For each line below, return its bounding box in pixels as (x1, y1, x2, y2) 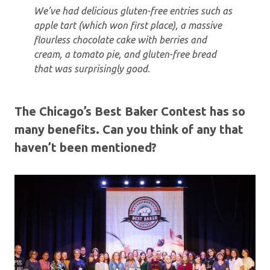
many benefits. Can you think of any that (14, 122, 243, 136)
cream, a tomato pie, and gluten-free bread (34, 48, 216, 60)
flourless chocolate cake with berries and (34, 34, 207, 45)
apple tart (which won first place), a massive (34, 19, 222, 31)
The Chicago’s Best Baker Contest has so (14, 104, 245, 118)
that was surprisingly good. (34, 63, 152, 74)
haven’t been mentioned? (14, 140, 157, 154)
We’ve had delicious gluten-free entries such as (34, 5, 232, 16)
